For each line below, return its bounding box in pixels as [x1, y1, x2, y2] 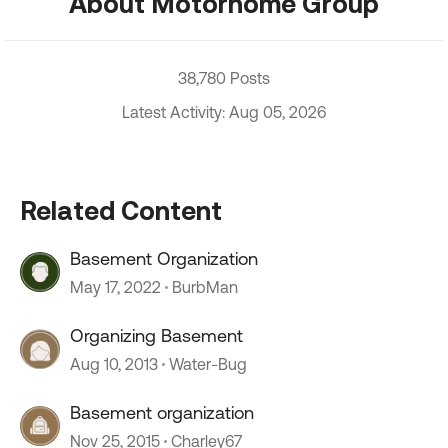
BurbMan [172, 278, 238, 297]
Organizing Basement [70, 325, 243, 347]
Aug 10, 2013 [70, 355, 158, 374]
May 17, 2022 [70, 278, 161, 297]
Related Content [20, 195, 222, 226]
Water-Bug [169, 355, 247, 374]
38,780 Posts [178, 69, 270, 88]
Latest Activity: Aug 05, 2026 [122, 103, 326, 122]
